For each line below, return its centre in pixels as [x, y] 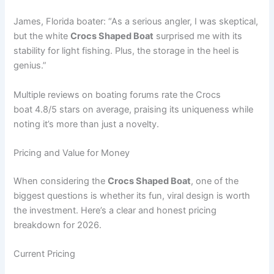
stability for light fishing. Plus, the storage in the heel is [127, 51]
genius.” [30, 66]
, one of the [215, 181]
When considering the [61, 181]
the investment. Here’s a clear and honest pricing [115, 210]
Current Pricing [45, 254]
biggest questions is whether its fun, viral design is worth [132, 195]
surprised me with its [198, 36]
